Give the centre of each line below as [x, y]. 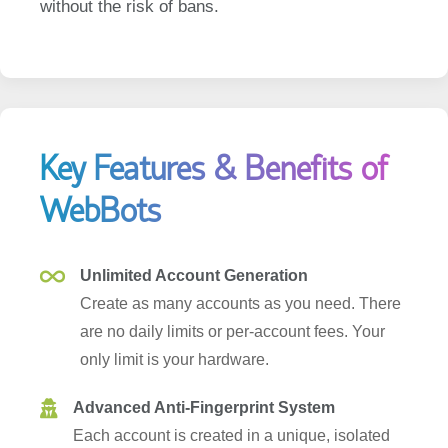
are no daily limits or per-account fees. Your [232, 303]
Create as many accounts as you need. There [240, 275]
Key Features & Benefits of [214, 140]
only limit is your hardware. [174, 331]
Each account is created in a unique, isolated [231, 407]
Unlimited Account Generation [194, 247]
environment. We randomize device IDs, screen [240, 435]
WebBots [100, 182]
